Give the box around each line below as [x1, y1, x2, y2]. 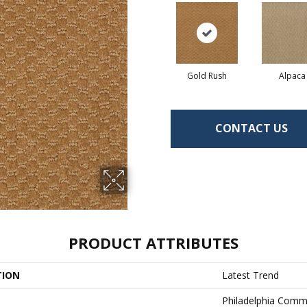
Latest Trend [222, 268, 279, 282]
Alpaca [279, 69, 306, 82]
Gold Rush [186, 69, 227, 82]
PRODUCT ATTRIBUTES [69, 232, 238, 253]
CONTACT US [215, 121, 288, 136]
